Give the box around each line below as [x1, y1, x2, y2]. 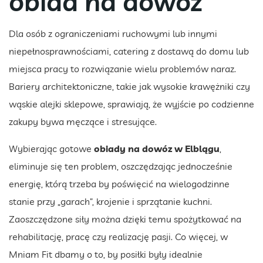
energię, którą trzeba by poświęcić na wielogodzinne [9, 178, 230, 190]
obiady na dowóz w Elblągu [94, 143, 220, 155]
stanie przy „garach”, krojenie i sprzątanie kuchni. [9, 195, 212, 208]
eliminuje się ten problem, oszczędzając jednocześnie [9, 160, 232, 173]
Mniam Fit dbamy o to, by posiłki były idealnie [9, 248, 203, 261]
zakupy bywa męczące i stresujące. [9, 116, 157, 128]
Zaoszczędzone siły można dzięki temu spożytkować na [9, 213, 241, 225]
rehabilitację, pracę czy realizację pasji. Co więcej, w [9, 231, 228, 243]
